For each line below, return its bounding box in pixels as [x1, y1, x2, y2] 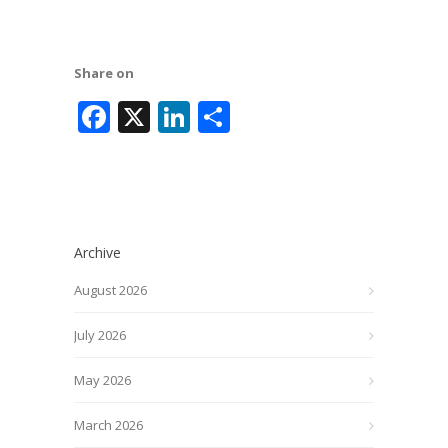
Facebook [110, 95, 251, 138]
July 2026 [74, 326, 126, 344]
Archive [74, 243, 121, 262]
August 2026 [74, 281, 147, 299]
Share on [74, 64, 134, 82]
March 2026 [74, 416, 143, 434]
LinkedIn [190, 95, 319, 138]
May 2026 [74, 371, 131, 389]
